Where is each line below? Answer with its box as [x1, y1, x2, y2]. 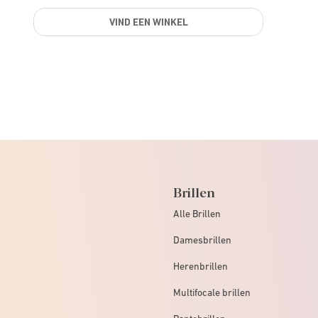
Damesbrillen [173, 234, 231, 246]
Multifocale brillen [173, 286, 251, 298]
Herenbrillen [173, 260, 228, 272]
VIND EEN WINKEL [109, 16, 188, 28]
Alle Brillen [173, 207, 221, 219]
